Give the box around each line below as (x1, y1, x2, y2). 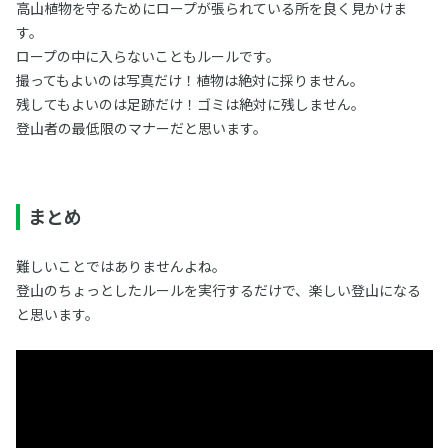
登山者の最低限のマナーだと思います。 (15, 118, 267, 138)
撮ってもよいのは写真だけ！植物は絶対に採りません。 (15, 70, 364, 90)
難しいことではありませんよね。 (15, 256, 226, 276)
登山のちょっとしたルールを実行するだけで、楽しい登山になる (15, 280, 421, 300)
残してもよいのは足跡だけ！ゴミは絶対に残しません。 (15, 94, 365, 114)
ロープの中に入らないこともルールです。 (15, 46, 280, 66)
